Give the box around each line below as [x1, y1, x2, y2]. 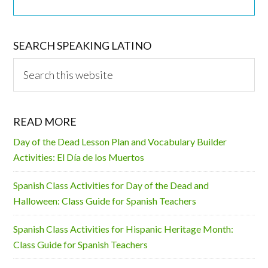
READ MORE [13, 114, 77, 128]
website [13, 90, 46, 102]
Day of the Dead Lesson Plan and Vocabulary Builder [13, 135, 227, 147]
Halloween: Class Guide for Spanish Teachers [13, 194, 197, 206]
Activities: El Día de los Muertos [13, 151, 145, 163]
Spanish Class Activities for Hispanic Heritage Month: [13, 223, 234, 234]
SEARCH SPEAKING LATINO [13, 38, 152, 52]
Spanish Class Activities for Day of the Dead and [13, 179, 209, 191]
